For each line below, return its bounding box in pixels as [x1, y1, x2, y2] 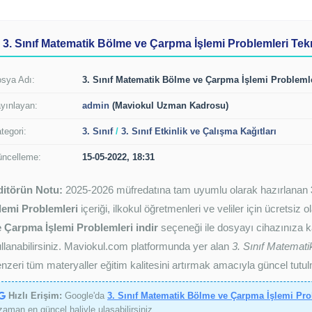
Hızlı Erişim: [8, 290, 62, 301]
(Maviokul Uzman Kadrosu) [109, 100, 228, 111]
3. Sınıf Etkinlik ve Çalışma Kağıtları [121, 126, 276, 136]
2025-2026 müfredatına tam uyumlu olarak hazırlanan [63, 184, 311, 196]
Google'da [62, 290, 107, 301]
